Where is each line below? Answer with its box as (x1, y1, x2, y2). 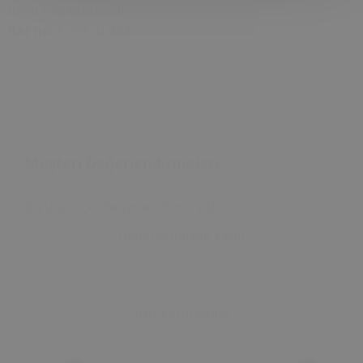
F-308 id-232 (54, 22, 130, 40)
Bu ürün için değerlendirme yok (25, 198, 219, 216)
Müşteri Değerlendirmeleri (25, 153, 219, 173)
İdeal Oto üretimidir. (8, 2, 130, 20)
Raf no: (8, 22, 54, 40)
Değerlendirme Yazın (117, 227, 246, 245)
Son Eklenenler (130, 303, 233, 322)
